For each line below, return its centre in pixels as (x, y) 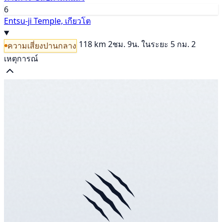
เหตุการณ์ (21, 58)
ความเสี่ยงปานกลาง (42, 45)
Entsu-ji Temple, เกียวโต (47, 21)
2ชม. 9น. (124, 44)
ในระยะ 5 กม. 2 (168, 44)
